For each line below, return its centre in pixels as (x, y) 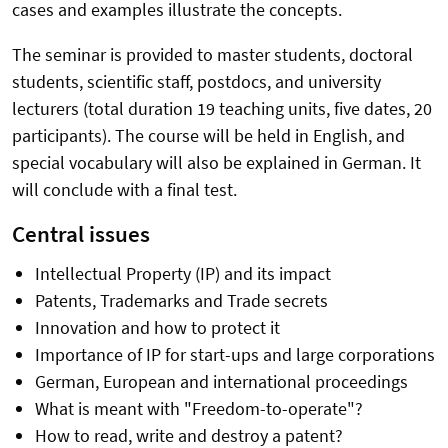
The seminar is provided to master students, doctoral (212, 55)
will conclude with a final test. (124, 190)
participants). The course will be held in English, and (208, 136)
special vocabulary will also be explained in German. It (216, 163)
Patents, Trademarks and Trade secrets (181, 301)
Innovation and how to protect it (157, 328)
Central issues (81, 234)
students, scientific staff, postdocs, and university (196, 82)
